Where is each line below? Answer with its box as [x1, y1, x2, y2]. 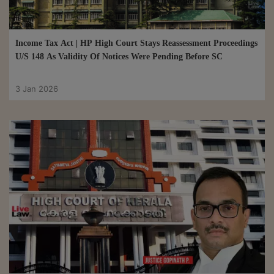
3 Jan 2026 [15, 84, 58, 94]
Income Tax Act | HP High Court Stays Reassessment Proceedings [15, 39, 257, 48]
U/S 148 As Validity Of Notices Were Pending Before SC [15, 52, 223, 62]
